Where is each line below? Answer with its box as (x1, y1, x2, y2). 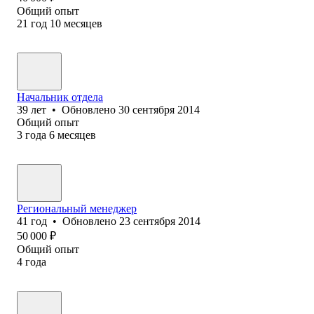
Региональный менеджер (17, 202, 137, 214)
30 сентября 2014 (118, 103, 200, 116)
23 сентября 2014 (119, 214, 200, 227)
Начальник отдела (17, 90, 103, 103)
